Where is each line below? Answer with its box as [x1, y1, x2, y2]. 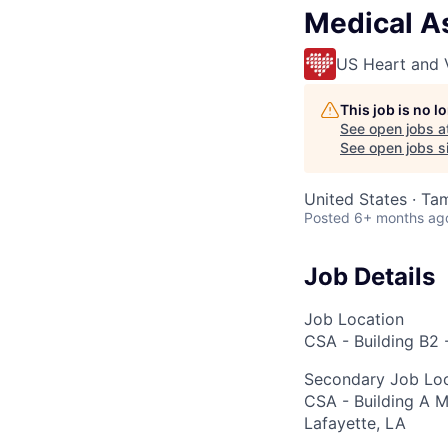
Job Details [304, 261, 435, 291]
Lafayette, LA [304, 412, 406, 433]
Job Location [304, 308, 404, 329]
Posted [304, 208, 350, 226]
